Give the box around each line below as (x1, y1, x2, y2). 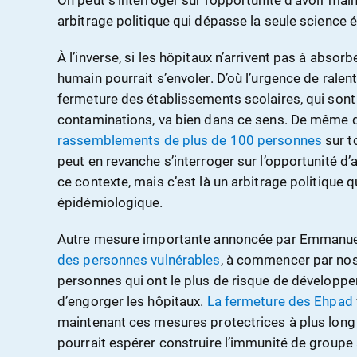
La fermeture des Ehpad (206, 293, 353, 310)
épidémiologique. (57, 194, 163, 211)
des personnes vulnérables (57, 252, 221, 269)
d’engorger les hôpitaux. (57, 293, 207, 310)
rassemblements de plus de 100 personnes (57, 132, 322, 149)
